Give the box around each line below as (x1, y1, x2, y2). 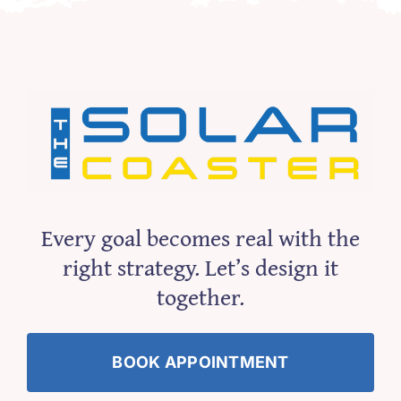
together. (157, 278, 244, 314)
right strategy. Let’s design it (63, 249, 338, 285)
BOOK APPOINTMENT (112, 352, 289, 371)
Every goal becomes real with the (41, 219, 360, 255)
